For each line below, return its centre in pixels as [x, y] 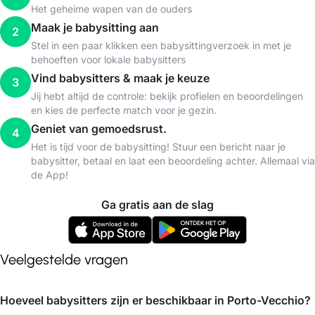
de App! [50, 175]
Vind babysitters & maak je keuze [120, 78]
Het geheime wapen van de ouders [111, 9]
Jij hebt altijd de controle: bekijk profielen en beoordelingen [167, 96]
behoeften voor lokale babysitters [108, 59]
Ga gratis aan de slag [157, 205]
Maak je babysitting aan [95, 27]
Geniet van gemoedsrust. [99, 129]
